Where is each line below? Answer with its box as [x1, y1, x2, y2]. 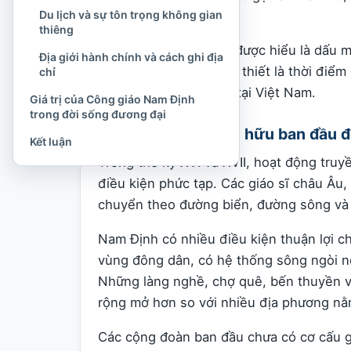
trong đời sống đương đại [30, 107, 166, 121]
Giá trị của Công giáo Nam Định [30, 92, 195, 106]
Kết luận [30, 135, 72, 148]
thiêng [39, 23, 74, 36]
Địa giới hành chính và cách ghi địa [39, 50, 223, 63]
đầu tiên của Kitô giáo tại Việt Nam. [98, 85, 316, 101]
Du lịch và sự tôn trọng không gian [39, 8, 223, 21]
